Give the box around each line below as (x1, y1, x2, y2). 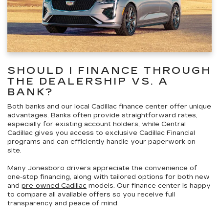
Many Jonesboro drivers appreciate (7, 164, 131, 172)
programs (7, 137, 41, 146)
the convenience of (131, 164, 197, 172)
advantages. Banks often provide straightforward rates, (7, 111, 197, 119)
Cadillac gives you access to (7, 129, 105, 137)
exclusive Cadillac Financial (105, 129, 195, 137)
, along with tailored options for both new (70, 173, 210, 181)
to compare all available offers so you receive (7, 190, 165, 198)
